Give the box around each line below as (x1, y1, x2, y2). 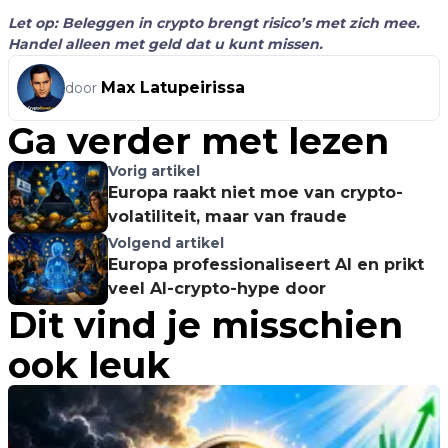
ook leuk (8, 342, 170, 387)
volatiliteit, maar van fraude (108, 206, 347, 226)
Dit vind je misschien (8, 302, 403, 347)
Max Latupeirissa (101, 77, 245, 97)
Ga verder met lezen (8, 118, 389, 163)
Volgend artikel (108, 233, 224, 252)
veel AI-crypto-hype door (108, 278, 326, 298)
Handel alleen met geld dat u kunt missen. (8, 34, 323, 53)
